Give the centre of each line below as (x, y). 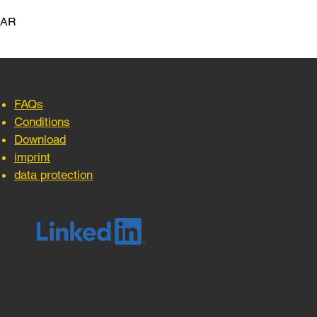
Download (40, 139)
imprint (32, 157)
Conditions (42, 121)
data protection (53, 174)
